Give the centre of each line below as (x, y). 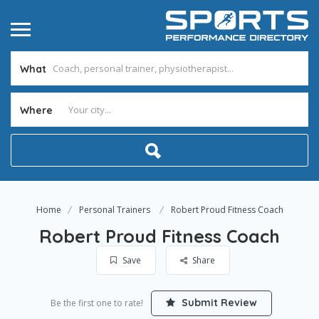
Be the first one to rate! (97, 303)
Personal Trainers (114, 210)
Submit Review (218, 303)
